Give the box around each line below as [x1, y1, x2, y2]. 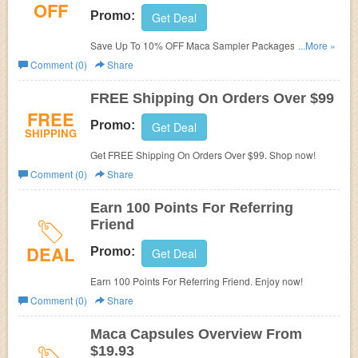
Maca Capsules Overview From [90, 326, 302, 342]
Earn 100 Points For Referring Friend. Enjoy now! [90, 274, 303, 288]
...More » [298, 38, 336, 52]
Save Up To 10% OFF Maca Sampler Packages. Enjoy [90, 38, 324, 52]
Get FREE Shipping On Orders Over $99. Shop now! [90, 148, 316, 161]
